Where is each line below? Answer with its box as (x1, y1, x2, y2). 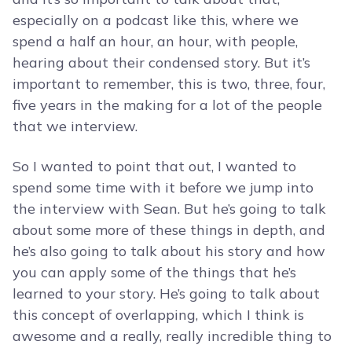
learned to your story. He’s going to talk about (13, 284, 320, 303)
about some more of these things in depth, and (13, 221, 325, 240)
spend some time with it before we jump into (13, 178, 313, 197)
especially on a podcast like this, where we (13, 11, 299, 30)
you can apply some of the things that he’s (13, 263, 296, 282)
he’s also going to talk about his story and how (13, 242, 325, 261)
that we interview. (13, 117, 137, 136)
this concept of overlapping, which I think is (13, 306, 304, 324)
